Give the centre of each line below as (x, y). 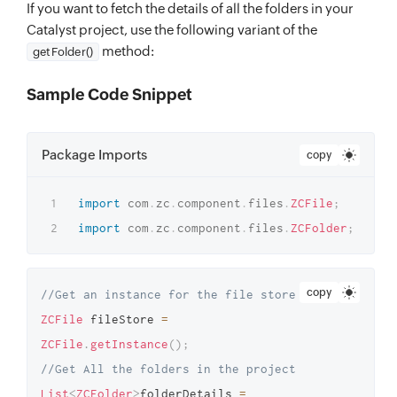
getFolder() (63, 52)
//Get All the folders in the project (172, 369)
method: (127, 51)
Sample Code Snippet (109, 94)
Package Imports (94, 154)
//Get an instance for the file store (172, 294)
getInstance (129, 344)
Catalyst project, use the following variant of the (172, 30)
